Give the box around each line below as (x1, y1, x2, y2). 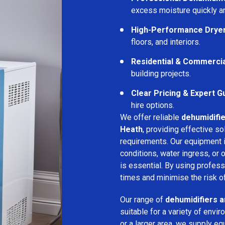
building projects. (131, 68, 191, 78)
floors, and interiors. (131, 37, 200, 47)
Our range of (120, 194, 165, 204)
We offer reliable (120, 112, 181, 122)
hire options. (131, 100, 174, 110)
